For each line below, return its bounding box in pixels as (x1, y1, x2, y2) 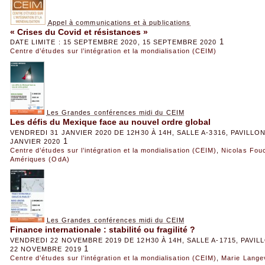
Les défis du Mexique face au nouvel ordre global (9, 117, 211, 127)
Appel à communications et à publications (47, 18, 191, 26)
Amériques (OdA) (9, 155, 70, 163)
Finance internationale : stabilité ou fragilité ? (9, 225, 195, 235)
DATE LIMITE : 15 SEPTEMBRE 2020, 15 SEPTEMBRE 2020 (9, 38, 217, 46)
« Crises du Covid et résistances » (9, 27, 148, 37)
